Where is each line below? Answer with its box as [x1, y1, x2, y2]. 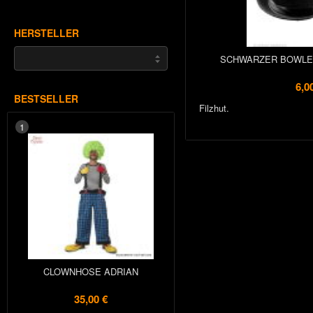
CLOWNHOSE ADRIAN [43, 265, 138, 278]
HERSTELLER [14, 26, 79, 40]
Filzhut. [199, 101, 229, 115]
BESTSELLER [14, 92, 78, 105]
